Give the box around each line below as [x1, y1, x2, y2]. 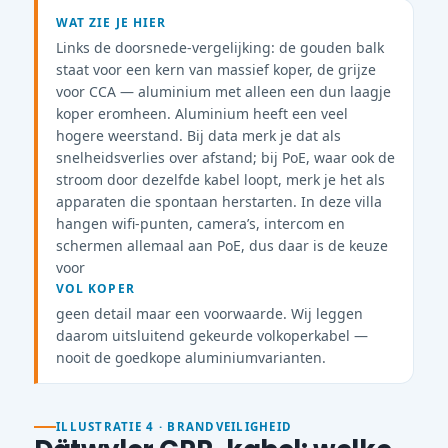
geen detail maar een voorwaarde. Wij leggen [56, 303, 363, 323]
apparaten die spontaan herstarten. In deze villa [56, 191, 382, 211]
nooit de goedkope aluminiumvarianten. [56, 347, 326, 367]
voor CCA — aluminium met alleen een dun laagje [56, 81, 391, 101]
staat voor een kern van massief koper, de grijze [56, 59, 376, 79]
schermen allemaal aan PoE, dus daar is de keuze [56, 235, 388, 255]
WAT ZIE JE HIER [56, 13, 167, 31]
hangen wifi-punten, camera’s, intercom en [56, 213, 345, 233]
